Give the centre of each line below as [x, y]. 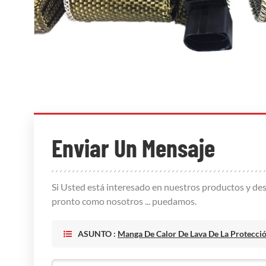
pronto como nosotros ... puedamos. [124, 201]
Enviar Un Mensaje [133, 148]
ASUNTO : [98, 234]
